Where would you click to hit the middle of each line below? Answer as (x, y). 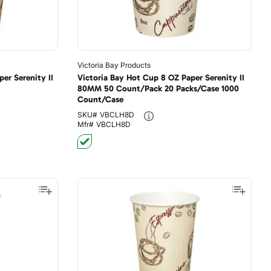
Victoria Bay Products (114, 65)
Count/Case (100, 100)
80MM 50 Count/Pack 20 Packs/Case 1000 (158, 89)
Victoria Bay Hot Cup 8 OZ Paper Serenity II (161, 78)
